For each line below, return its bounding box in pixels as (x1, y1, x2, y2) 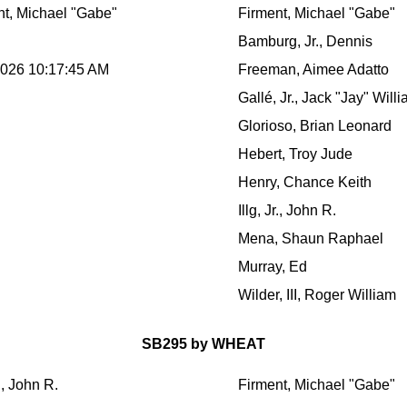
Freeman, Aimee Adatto (238, 61, 389, 77)
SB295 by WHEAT (142, 335, 265, 352)
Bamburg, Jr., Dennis (238, 33, 372, 49)
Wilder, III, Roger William (238, 286, 396, 303)
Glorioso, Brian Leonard (238, 117, 392, 134)
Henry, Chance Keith (238, 174, 372, 190)
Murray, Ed (238, 258, 307, 274)
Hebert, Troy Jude (238, 145, 352, 162)
